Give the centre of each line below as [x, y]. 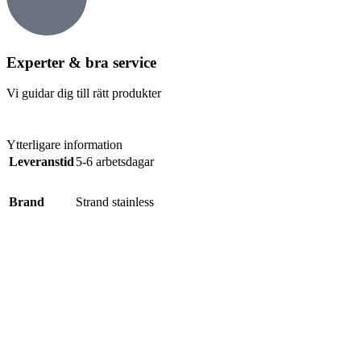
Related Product [51, 336]
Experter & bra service [81, 62]
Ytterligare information [64, 145]
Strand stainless [115, 202]
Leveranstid [41, 162]
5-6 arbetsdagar [115, 162]
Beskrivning [52, 261]
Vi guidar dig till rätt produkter [84, 93]
